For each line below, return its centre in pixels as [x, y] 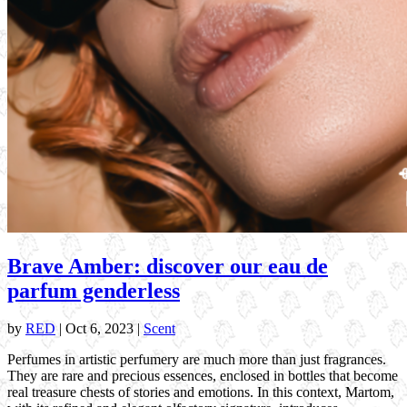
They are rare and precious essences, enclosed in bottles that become [203, 376]
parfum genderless [94, 290]
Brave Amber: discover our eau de [168, 266]
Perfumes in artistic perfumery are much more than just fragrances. [197, 360]
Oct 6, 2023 [99, 329]
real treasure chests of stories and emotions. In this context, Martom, [201, 392]
